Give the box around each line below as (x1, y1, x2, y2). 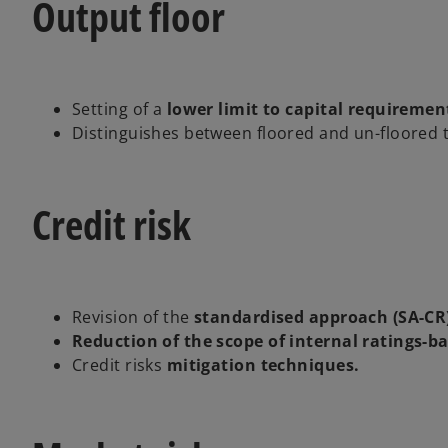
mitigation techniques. (166, 354, 360, 377)
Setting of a (72, 98, 167, 121)
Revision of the (72, 306, 195, 329)
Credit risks (72, 354, 167, 377)
